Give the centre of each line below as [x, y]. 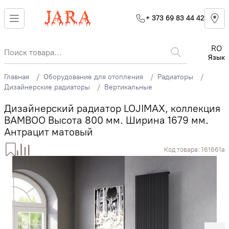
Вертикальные [128, 87]
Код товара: [183, 149]
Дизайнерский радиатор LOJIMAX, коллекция [112, 108]
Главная [17, 77]
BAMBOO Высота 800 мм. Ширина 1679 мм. [106, 120]
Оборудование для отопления [93, 77]
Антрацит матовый [49, 132]
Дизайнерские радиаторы [47, 87]
